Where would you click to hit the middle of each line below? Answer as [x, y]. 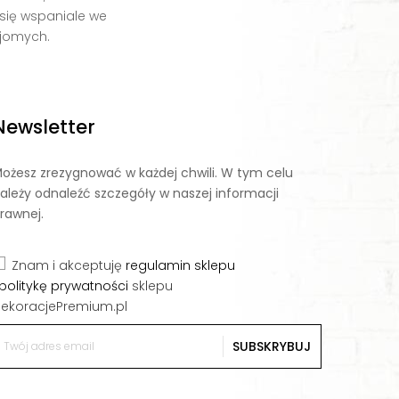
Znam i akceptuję [68, 265]
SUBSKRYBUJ [271, 346]
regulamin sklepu [180, 265]
